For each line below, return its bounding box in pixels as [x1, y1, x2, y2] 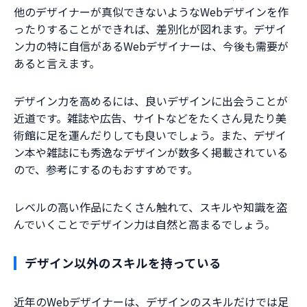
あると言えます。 [14, 55, 100, 72]
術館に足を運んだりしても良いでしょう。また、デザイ [14, 127, 286, 144]
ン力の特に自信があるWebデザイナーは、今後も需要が [14, 38, 288, 55]
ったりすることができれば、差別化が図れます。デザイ [14, 21, 286, 38]
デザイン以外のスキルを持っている [25, 254, 221, 272]
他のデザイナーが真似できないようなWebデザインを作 [14, 3, 288, 21]
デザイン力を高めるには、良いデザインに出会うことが [14, 93, 288, 110]
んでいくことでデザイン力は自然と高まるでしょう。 [14, 216, 275, 233]
